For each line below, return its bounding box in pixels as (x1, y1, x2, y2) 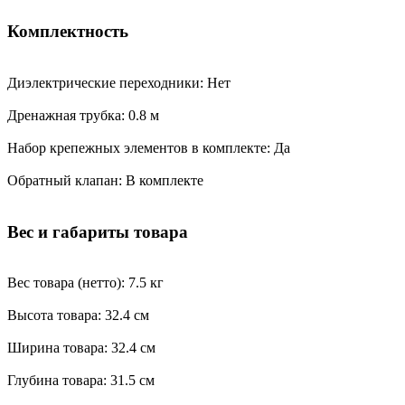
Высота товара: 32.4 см (7, 307, 149, 324)
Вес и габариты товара (7, 221, 188, 241)
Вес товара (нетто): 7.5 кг (7, 275, 164, 291)
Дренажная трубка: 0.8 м (7, 107, 159, 123)
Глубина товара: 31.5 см (7, 372, 155, 389)
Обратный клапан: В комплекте (7, 172, 207, 188)
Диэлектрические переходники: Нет (7, 74, 234, 90)
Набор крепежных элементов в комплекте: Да (7, 139, 294, 155)
